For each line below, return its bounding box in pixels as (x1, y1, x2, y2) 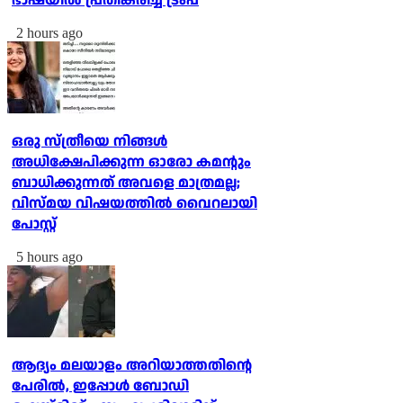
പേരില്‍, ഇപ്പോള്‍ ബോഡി (12, 376, 189, 398)
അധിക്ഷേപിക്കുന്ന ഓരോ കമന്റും (12, 152, 251, 174)
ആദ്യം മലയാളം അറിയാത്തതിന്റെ (12, 355, 252, 377)
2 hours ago (16, 25, 83, 41)
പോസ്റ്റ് (12, 214, 57, 236)
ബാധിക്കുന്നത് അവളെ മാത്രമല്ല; (12, 173, 240, 194)
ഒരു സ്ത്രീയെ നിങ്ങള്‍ (12, 131, 167, 153)
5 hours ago (16, 249, 83, 265)
